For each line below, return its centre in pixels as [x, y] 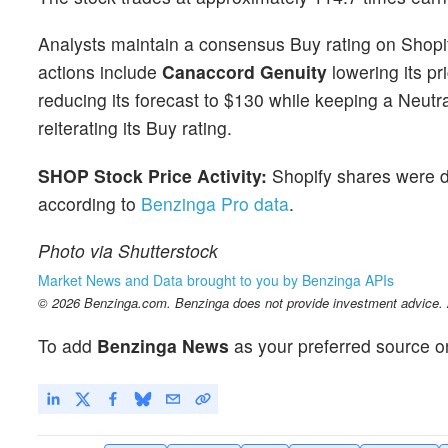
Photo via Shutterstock [130, 250]
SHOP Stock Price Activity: [152, 175]
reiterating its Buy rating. [135, 128]
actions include [100, 72]
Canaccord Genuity [244, 72]
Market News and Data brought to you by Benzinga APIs [216, 279]
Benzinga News [163, 345]
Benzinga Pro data [215, 203]
